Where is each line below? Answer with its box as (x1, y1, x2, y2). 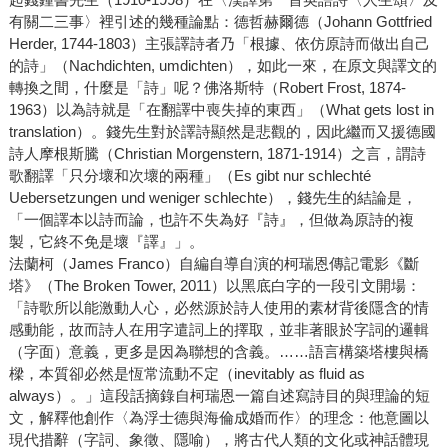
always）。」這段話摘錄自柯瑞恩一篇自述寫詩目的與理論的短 (8, 387, 430, 405)
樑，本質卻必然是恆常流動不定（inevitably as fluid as (8, 365, 365, 383)
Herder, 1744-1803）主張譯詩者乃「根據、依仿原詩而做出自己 (8, 35, 430, 53)
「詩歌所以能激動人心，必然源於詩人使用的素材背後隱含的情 (8, 299, 429, 317)
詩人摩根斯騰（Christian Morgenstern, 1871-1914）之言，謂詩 (8, 145, 426, 163)
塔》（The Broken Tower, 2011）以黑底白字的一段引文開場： (8, 277, 421, 295)
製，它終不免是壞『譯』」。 (8, 233, 204, 251)
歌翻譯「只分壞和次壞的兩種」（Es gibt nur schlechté (8, 167, 371, 185)
